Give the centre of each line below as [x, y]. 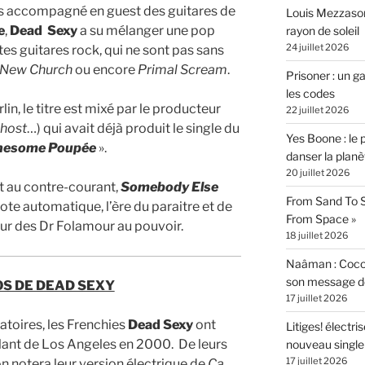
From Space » [321, 219]
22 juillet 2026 [317, 110]
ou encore [105, 69]
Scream [203, 69]
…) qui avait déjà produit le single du [133, 128]
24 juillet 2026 [317, 48]
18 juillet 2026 [317, 236]
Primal [157, 69]
